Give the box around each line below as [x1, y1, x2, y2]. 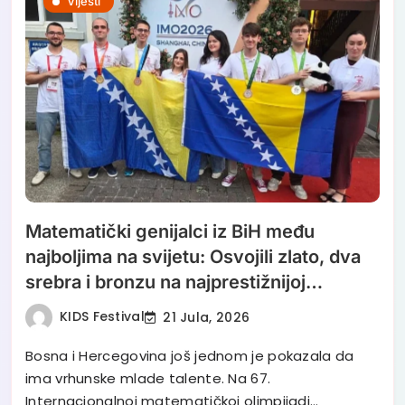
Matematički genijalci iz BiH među [25, 221, 315, 243]
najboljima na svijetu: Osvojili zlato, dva [25, 246, 361, 268]
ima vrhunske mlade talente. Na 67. [25, 369, 271, 389]
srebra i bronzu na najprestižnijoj [25, 271, 306, 294]
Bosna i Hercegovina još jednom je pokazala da [25, 346, 354, 366]
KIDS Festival [60, 306, 145, 325]
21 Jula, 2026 [163, 307, 250, 326]
